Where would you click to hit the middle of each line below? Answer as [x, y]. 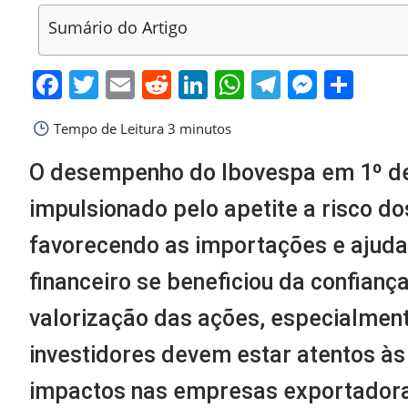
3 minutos [198, 129]
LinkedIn [266, 85]
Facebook [127, 85]
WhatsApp [314, 85]
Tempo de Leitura [107, 129]
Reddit [215, 85]
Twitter [146, 85]
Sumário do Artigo [117, 28]
